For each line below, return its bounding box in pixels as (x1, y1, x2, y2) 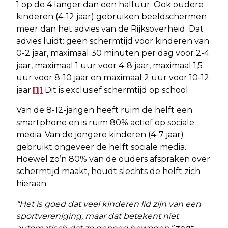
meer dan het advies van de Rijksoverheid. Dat (16, 23, 204, 34)
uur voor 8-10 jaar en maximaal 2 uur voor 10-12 (16, 72, 209, 82)
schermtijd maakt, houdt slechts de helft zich (16, 166, 201, 176)
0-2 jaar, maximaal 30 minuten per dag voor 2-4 (16, 48, 209, 58)
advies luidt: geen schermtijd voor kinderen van (16, 36, 209, 46)
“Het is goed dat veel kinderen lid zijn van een (16, 198, 201, 209)
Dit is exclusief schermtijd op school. (43, 84, 190, 95)
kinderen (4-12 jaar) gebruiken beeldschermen (16, 11, 207, 21)
